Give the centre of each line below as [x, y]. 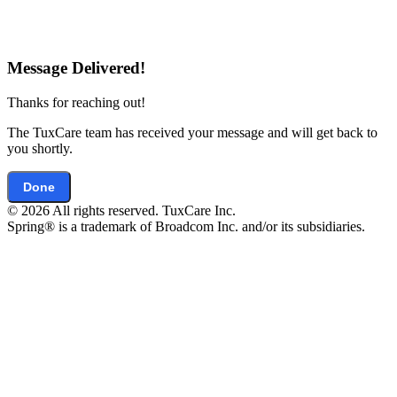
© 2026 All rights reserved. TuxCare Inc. [121, 210]
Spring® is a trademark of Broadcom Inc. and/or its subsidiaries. [186, 226]
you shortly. [40, 148]
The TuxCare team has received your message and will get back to [192, 132]
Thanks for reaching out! [76, 102]
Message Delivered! [76, 68]
